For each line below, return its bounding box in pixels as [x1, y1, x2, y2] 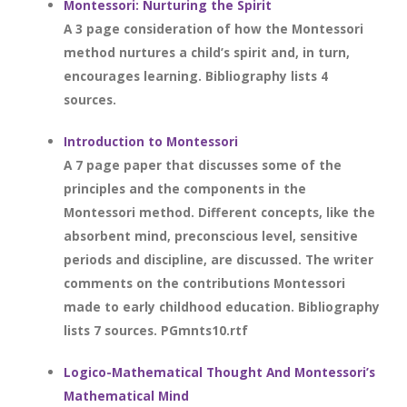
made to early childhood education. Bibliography [64, 298, 380, 315]
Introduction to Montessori [64, 133, 238, 150]
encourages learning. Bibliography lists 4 [64, 67, 328, 84]
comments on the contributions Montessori [64, 274, 345, 292]
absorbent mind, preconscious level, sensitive [64, 227, 358, 244]
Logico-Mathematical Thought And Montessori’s [64, 363, 375, 381]
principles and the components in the [64, 180, 306, 197]
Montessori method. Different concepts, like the [64, 203, 375, 221]
